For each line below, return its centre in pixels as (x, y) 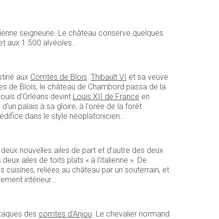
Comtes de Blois (58, 77)
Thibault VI (109, 77)
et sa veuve (147, 77)
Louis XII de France (106, 96)
